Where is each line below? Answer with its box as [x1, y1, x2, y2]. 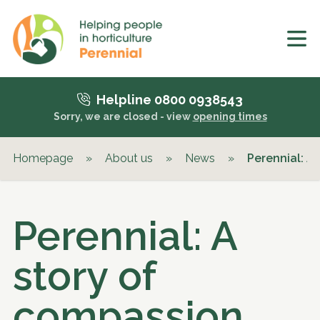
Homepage [13, 151, 73, 165]
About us [105, 151, 153, 165]
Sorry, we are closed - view [53, 111, 193, 122]
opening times [192, 111, 267, 122]
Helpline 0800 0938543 [96, 92, 243, 107]
